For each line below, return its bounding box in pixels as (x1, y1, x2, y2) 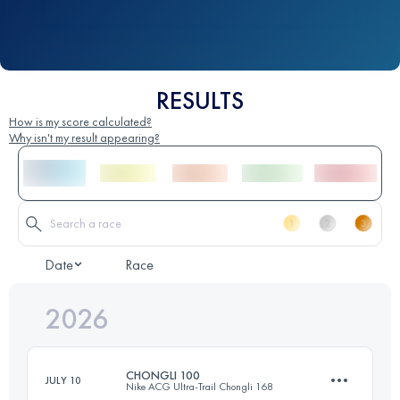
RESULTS (156, 84, 244, 116)
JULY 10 (46, 372, 81, 387)
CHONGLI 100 (126, 366, 200, 383)
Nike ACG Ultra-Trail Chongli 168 (126, 379, 273, 394)
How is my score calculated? (9, 112, 152, 129)
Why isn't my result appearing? (9, 129, 160, 146)
